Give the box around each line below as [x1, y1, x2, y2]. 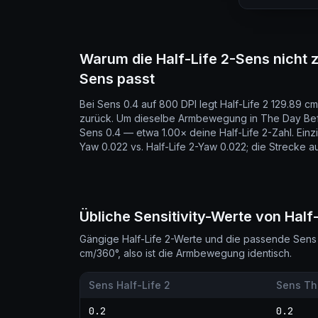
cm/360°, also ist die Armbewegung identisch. [79, 247, 292, 259]
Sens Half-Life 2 [89, 279, 170, 291]
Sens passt [79, 70, 155, 87]
